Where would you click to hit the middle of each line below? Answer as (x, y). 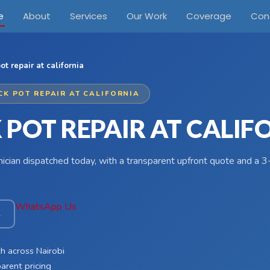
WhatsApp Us (46, 207)
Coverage (209, 16)
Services (88, 16)
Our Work (146, 16)
